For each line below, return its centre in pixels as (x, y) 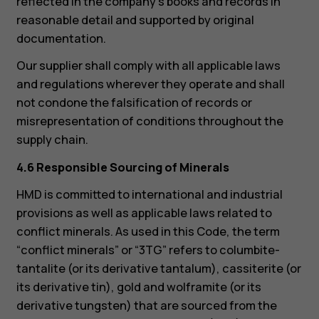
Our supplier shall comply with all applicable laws (148, 66)
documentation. (61, 39)
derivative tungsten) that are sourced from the (146, 305)
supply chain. (52, 140)
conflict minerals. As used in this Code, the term (148, 231)
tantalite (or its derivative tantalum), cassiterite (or (158, 268)
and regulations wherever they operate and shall (150, 84)
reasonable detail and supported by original (135, 20)
